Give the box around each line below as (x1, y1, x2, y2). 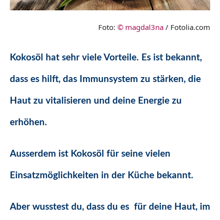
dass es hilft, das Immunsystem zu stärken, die (10, 75, 201, 84)
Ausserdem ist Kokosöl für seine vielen (10, 149, 170, 159)
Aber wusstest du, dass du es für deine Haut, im (10, 202, 210, 212)
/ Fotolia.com (164, 22, 210, 32)
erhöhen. (10, 118, 47, 128)
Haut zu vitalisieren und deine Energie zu (10, 96, 182, 106)
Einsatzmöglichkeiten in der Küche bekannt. (10, 171, 193, 181)
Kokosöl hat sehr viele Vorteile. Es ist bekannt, (10, 53, 202, 63)
